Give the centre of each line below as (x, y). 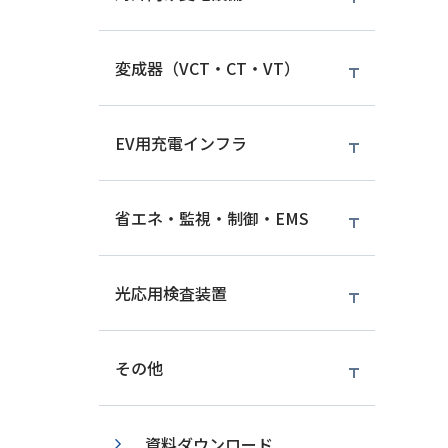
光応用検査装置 (170, 293)
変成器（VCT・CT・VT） (207, 68)
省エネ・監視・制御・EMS (211, 218)
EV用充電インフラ (180, 143)
